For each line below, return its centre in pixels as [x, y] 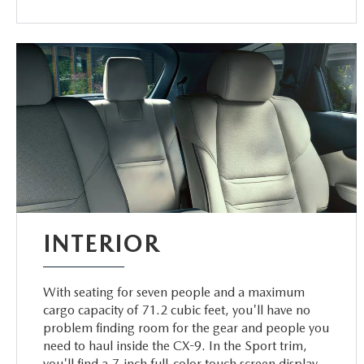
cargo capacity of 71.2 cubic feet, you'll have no [177, 310]
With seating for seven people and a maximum [174, 292]
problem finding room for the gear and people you [186, 327]
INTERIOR [102, 243]
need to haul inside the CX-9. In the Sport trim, [175, 345]
